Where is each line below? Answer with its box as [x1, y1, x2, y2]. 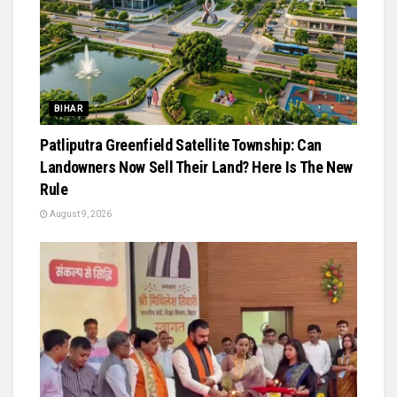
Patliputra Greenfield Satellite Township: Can [40, 135, 322, 154]
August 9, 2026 [48, 208, 112, 219]
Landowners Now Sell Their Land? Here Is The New [40, 157, 354, 176]
